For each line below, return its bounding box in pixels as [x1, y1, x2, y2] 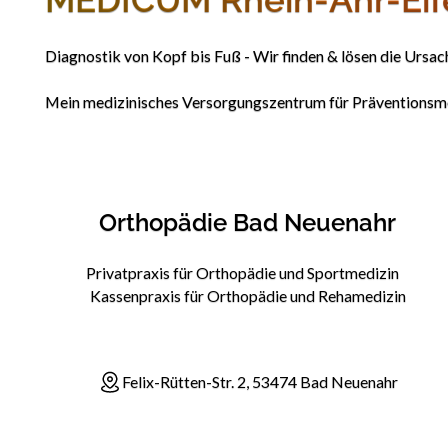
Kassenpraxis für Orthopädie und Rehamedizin [89, 286, 406, 306]
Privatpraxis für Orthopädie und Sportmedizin [86, 263, 410, 283]
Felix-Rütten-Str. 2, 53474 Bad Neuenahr [121, 371, 398, 391]
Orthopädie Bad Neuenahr [99, 208, 397, 237]
